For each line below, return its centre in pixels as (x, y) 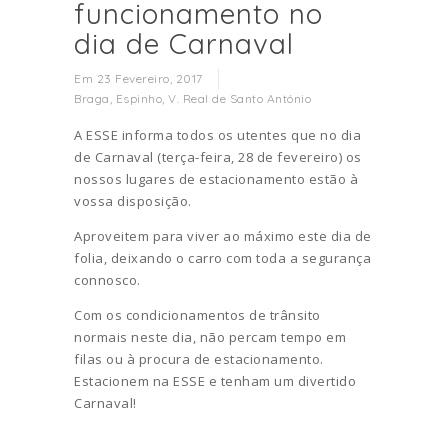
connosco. (107, 279)
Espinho (138, 98)
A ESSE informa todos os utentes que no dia (217, 134)
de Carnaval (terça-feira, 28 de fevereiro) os (218, 156)
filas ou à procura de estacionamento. (199, 358)
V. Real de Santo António (239, 98)
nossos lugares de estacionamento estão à (216, 178)
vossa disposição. (133, 200)
